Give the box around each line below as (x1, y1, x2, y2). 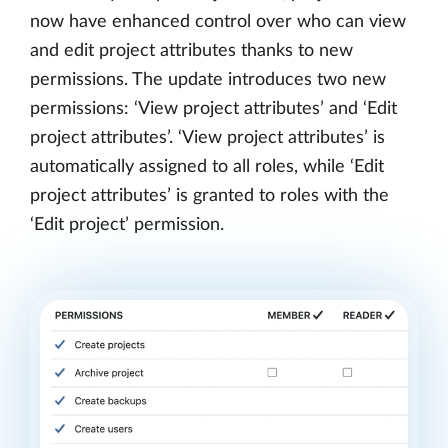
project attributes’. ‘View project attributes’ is (30, 129, 385, 148)
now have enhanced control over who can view (30, 13, 406, 32)
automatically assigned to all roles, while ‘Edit (30, 158, 384, 177)
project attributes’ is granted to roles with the (30, 187, 389, 206)
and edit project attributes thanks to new (30, 42, 353, 61)
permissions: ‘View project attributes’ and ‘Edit (30, 100, 397, 119)
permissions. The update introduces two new (30, 71, 386, 90)
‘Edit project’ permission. (30, 216, 224, 235)
